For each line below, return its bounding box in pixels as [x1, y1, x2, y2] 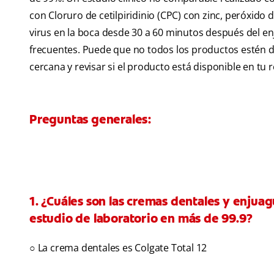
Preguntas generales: [29, 111, 151, 128]
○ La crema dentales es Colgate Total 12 [29, 241, 207, 255]
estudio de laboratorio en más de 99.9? [29, 210, 253, 227]
